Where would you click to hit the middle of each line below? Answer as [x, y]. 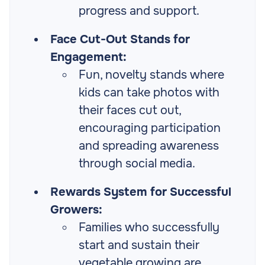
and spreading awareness [149, 146]
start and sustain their [139, 245]
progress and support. [139, 11]
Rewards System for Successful [141, 192]
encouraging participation [150, 128]
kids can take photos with [149, 93]
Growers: [76, 210]
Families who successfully [149, 228]
